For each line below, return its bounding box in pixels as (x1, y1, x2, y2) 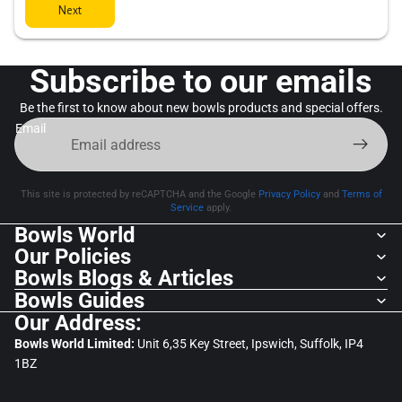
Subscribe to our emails (30, 63, 372, 101)
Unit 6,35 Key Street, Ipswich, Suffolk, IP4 (137, 336, 363, 352)
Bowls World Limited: (14, 336, 137, 352)
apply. (204, 202, 232, 214)
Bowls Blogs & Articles (14, 266, 233, 292)
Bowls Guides (14, 288, 144, 314)
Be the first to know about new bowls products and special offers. (19, 100, 383, 116)
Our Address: (14, 310, 142, 336)
